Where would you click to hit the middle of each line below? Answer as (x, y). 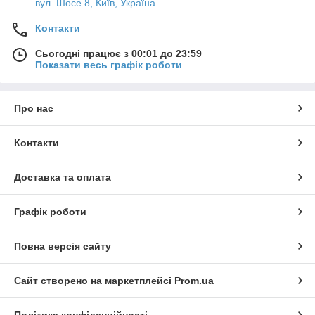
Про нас (34, 108)
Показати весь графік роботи (109, 64)
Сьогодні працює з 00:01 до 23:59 (118, 53)
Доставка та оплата (63, 177)
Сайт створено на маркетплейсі (94, 280)
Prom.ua (194, 280)
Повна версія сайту (63, 246)
